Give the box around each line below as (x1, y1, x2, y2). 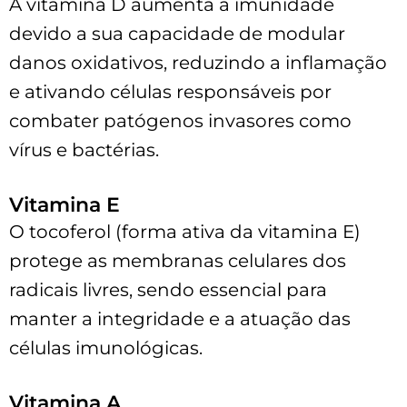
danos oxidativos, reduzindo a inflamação (9, 51, 387, 74)
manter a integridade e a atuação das (9, 307, 351, 330)
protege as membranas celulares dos (9, 249, 346, 272)
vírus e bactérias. (9, 138, 159, 161)
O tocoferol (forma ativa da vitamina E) (9, 220, 361, 243)
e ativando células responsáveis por (9, 80, 332, 103)
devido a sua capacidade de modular (9, 22, 345, 45)
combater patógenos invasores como (9, 109, 352, 132)
